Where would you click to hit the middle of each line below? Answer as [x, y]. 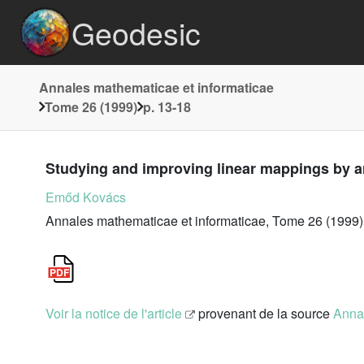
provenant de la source [264, 313]
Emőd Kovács [86, 197]
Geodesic [136, 32]
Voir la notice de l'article [114, 313]
